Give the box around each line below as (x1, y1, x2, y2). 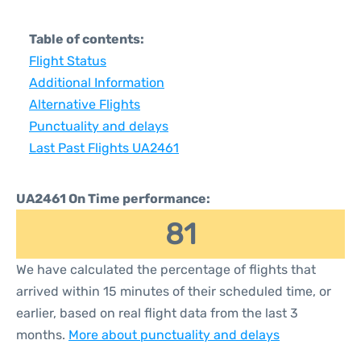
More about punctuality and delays (68, 327, 280, 342)
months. (16, 327, 68, 342)
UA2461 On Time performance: (16, 191, 210, 206)
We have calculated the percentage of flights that (16, 262, 316, 277)
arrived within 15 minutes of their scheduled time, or (16, 284, 331, 299)
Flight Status (29, 53, 106, 68)
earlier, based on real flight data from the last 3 (16, 305, 298, 321)
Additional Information (29, 75, 164, 90)
